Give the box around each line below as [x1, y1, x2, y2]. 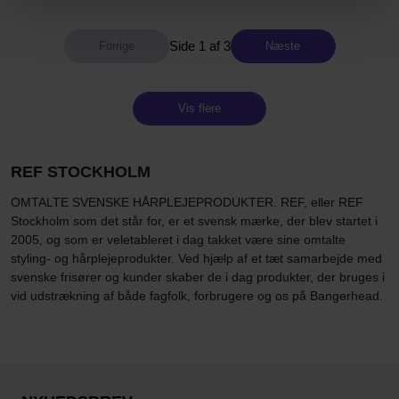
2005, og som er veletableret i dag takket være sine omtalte [11, 232, 346, 247]
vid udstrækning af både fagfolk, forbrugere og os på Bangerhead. [11, 288, 383, 303]
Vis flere [178, 102, 221, 116]
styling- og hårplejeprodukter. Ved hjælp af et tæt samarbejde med [11, 250, 382, 265]
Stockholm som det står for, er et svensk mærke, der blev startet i [11, 213, 378, 228]
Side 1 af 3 [168, 37, 231, 53]
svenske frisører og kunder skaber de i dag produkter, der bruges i [11, 269, 385, 284]
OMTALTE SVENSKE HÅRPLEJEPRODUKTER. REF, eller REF [11, 194, 363, 209]
